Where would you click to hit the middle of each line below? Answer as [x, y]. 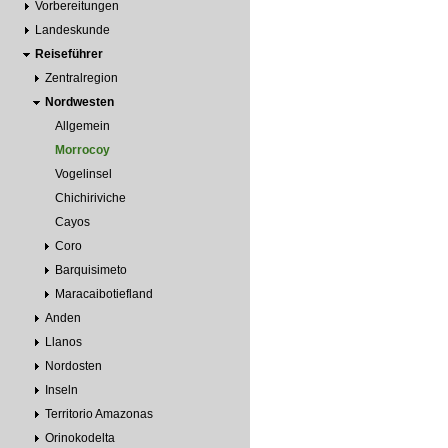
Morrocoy [82, 149]
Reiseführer [69, 53]
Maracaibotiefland [104, 293]
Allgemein [82, 125]
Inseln [61, 389]
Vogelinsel [83, 173]
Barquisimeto [91, 269]
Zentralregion [81, 77]
